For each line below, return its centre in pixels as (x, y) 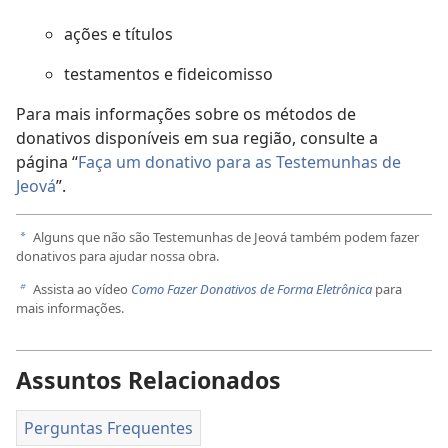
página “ (47, 162)
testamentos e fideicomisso (168, 74)
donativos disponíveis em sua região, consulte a (197, 138)
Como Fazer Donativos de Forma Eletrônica (251, 288)
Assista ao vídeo (80, 288)
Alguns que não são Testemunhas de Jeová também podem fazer (224, 237)
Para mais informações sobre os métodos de (186, 114)
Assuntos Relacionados (148, 379)
